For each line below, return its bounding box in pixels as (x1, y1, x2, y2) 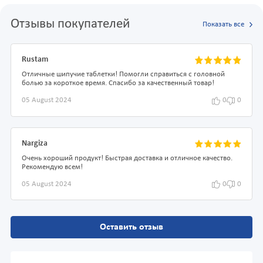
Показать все (202, 21, 244, 28)
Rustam (22, 55, 48, 65)
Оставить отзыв (100, 222, 163, 232)
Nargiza (22, 139, 48, 148)
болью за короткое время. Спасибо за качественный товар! (22, 80, 214, 87)
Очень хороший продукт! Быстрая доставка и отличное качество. (22, 154, 232, 162)
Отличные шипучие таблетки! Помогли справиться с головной (22, 71, 225, 79)
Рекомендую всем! (22, 163, 83, 171)
